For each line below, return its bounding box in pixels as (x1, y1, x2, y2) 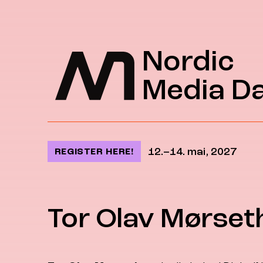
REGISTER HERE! (54, 146, 134, 157)
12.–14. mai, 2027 (147, 146, 237, 157)
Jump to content (47, 15, 134, 26)
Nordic (141, 45, 234, 77)
